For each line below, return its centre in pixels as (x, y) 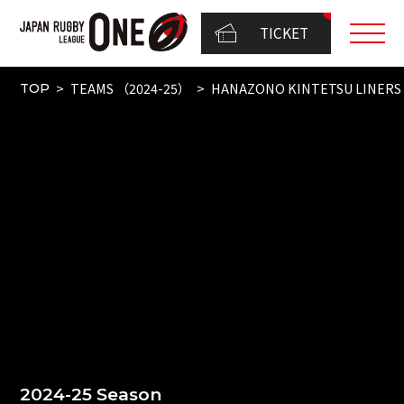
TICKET (285, 33)
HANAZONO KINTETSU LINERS (307, 88)
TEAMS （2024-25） (130, 88)
